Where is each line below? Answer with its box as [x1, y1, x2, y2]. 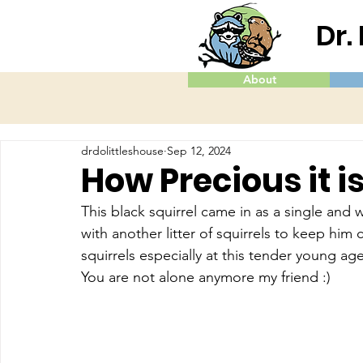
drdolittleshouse [81, 143, 164, 158]
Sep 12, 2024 [167, 143, 231, 158]
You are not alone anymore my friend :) [81, 268, 331, 286]
